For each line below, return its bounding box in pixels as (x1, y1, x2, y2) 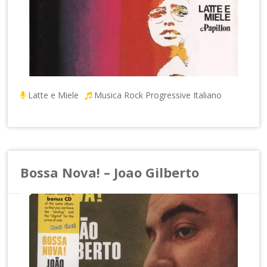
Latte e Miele (28, 89, 79, 101)
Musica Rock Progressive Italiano (94, 89, 222, 101)
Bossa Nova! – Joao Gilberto (20, 163, 200, 181)
